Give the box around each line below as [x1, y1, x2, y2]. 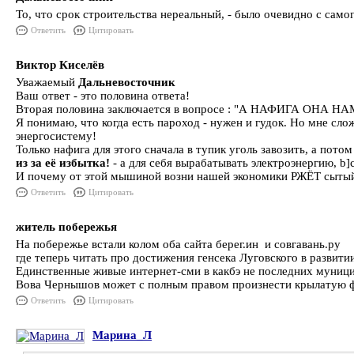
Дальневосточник [78, 76, 175, 88]
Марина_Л [92, 329, 152, 341]
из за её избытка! [16, 156, 110, 169]
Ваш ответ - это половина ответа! [16, 89, 190, 102]
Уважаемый [16, 76, 78, 88]
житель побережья [16, 220, 117, 233]
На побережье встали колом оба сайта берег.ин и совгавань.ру [16, 238, 341, 250]
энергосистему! [16, 130, 96, 142]
